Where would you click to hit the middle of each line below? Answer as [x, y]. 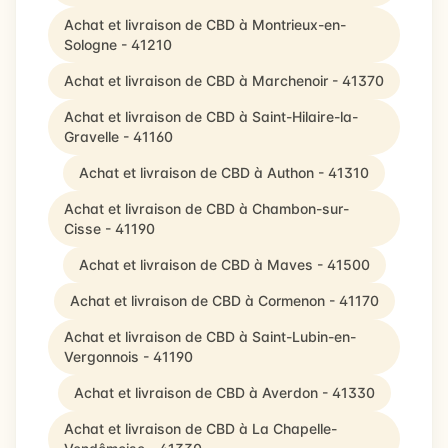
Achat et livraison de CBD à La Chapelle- [200, 428]
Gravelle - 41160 [118, 136]
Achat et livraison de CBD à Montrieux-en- [205, 24]
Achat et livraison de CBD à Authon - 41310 [224, 172]
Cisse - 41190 [109, 228]
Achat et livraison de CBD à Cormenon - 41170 [224, 300]
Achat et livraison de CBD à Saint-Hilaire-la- [211, 116]
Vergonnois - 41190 [128, 356]
